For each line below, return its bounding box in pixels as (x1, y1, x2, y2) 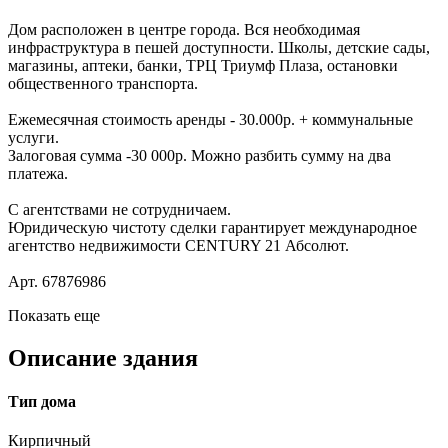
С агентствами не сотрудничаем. (8, 200, 231, 218)
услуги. (8, 128, 59, 146)
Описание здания (8, 344, 198, 371)
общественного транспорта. (8, 74, 198, 92)
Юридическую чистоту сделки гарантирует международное (8, 218, 417, 236)
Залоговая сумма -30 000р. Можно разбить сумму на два (8, 146, 391, 164)
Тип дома (8, 392, 76, 410)
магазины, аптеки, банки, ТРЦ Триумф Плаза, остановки (8, 56, 398, 74)
